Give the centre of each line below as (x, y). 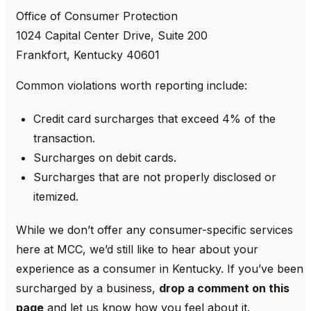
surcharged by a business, (87, 288)
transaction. (64, 138)
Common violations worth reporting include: (132, 85)
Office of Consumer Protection (97, 16)
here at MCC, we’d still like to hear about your (137, 249)
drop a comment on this (224, 288)
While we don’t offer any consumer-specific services (154, 229)
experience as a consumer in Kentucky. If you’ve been (160, 268)
